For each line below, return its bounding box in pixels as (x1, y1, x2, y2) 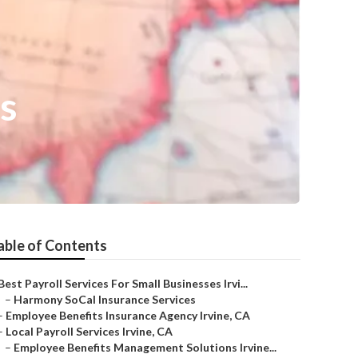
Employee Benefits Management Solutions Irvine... (14, 340, 276, 354)
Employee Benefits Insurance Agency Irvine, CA (6, 308, 250, 322)
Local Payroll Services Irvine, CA (6, 324, 173, 338)
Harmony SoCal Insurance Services (14, 292, 196, 306)
